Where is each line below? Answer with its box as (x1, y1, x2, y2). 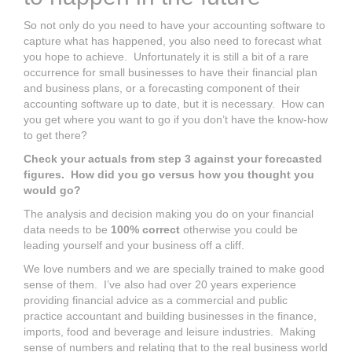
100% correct (111, 222, 180, 236)
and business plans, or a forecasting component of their (24, 81, 300, 94)
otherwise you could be (180, 222, 298, 236)
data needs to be (24, 222, 111, 236)
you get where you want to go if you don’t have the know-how (24, 112, 328, 126)
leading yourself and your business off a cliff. (24, 238, 244, 251)
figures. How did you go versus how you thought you (24, 167, 314, 181)
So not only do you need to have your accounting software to (24, 18, 325, 31)
